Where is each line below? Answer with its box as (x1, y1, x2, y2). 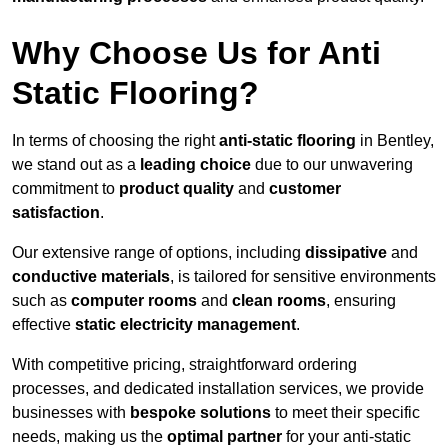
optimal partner (167, 428, 282, 446)
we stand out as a (12, 156, 140, 174)
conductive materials (12, 268, 170, 286)
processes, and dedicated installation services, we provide (12, 380, 424, 398)
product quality (119, 180, 234, 198)
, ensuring (326, 292, 396, 310)
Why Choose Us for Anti (12, 35, 381, 72)
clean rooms (232, 292, 326, 310)
